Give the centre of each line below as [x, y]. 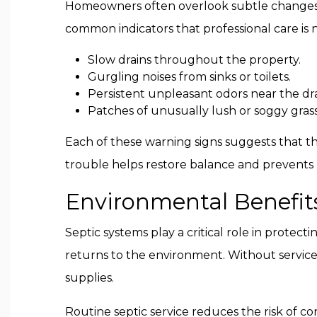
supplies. [90, 278]
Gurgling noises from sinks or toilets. [189, 77]
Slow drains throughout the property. [194, 60]
